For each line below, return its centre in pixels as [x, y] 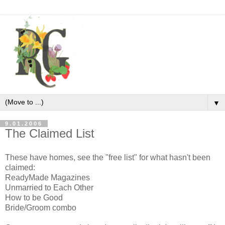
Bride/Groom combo [41, 207]
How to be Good [34, 197]
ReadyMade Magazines [47, 177]
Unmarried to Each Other [49, 187]
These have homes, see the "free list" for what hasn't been [108, 157]
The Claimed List [50, 133]
